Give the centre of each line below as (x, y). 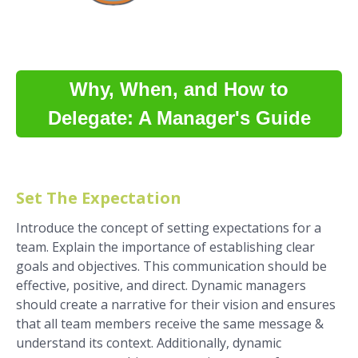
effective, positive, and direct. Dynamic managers (161, 286)
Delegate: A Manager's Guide (179, 118)
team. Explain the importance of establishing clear (165, 247)
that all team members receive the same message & (170, 324)
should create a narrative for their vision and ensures (176, 305)
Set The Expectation (99, 198)
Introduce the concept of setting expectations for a (169, 228)
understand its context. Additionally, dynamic (149, 343)
